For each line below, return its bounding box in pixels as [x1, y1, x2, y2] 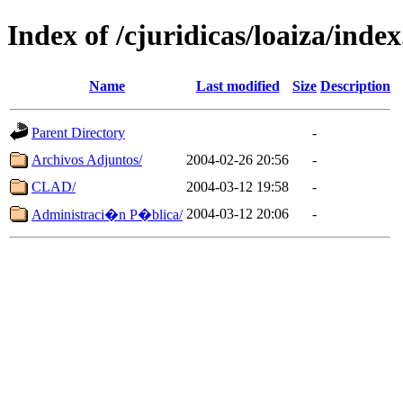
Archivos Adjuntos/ [31, 151, 142, 167]
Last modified [195, 77, 280, 94]
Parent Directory [31, 124, 125, 140]
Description [320, 77, 390, 94]
